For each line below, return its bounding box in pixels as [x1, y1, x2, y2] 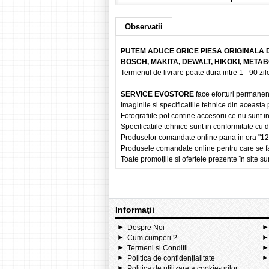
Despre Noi [127, 223, 165, 232]
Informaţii [115, 205, 154, 214]
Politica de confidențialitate [127, 254, 215, 262]
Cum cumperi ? [127, 234, 177, 242]
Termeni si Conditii [127, 244, 188, 252]
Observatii [125, 22, 163, 31]
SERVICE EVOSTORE [121, 90, 196, 98]
